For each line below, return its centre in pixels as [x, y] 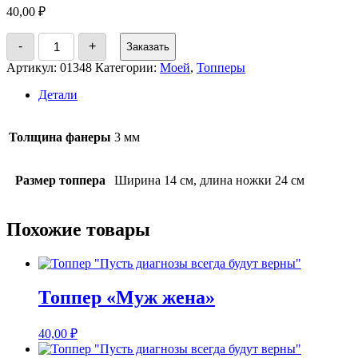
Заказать [148, 46]
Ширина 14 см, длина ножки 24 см [209, 180]
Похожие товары [78, 229]
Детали [58, 94]
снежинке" [67, 89]
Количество [70, 38]
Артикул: [33, 67]
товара [56, 50]
